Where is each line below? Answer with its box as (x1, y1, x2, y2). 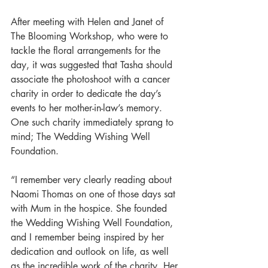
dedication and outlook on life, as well (11, 245, 172, 258)
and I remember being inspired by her (11, 231, 167, 243)
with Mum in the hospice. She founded (11, 202, 170, 215)
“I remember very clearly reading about (11, 173, 175, 186)
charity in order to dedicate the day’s (11, 87, 164, 100)
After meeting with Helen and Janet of (11, 16, 166, 28)
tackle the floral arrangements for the (11, 44, 163, 57)
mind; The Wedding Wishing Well (11, 130, 153, 143)
